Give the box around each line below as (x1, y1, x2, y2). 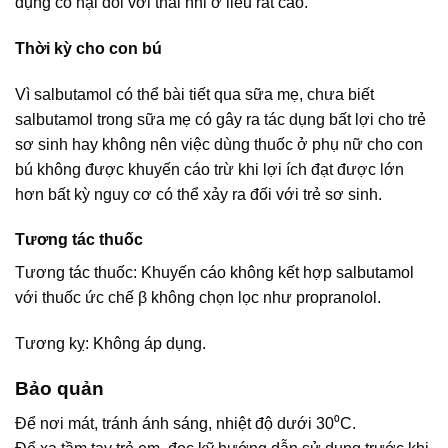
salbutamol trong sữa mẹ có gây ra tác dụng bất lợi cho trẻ (15, 110, 426, 128)
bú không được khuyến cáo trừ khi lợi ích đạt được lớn (15, 160, 404, 178)
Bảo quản (15, 378, 104, 399)
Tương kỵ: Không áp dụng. (15, 335, 206, 353)
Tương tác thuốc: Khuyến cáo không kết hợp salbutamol (15, 264, 414, 282)
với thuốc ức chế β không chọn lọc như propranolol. (15, 289, 381, 307)
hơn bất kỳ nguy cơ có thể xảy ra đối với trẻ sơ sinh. (15, 185, 382, 203)
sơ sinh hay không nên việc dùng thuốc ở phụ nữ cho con (15, 135, 423, 153)
